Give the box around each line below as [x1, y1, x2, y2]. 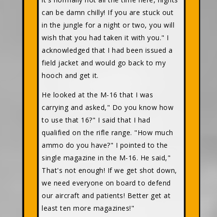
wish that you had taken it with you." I [42, 32, 169, 42]
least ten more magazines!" [42, 203, 134, 213]
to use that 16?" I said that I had [42, 115, 150, 124]
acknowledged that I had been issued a [42, 45, 173, 55]
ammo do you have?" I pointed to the [42, 140, 168, 150]
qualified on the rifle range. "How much [42, 127, 173, 137]
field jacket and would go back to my [42, 58, 166, 67]
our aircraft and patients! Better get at [42, 190, 170, 200]
